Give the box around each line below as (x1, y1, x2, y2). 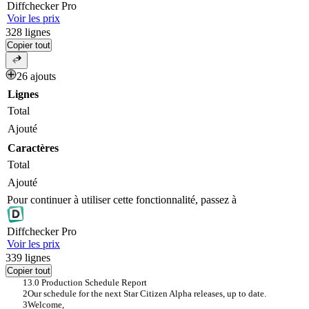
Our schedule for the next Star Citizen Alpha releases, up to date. (28, 288, 266, 299)
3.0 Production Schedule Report (28, 277, 147, 288)
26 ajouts (17, 70, 56, 83)
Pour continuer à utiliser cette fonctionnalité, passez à (7, 194, 237, 206)
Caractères (8, 142, 59, 154)
